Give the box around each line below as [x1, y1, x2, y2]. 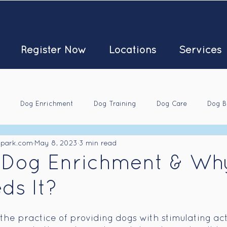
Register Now [20, 46, 86, 55]
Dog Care [157, 101, 187, 107]
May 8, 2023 [34, 140, 78, 147]
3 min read [79, 140, 117, 147]
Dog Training [94, 101, 136, 107]
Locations [108, 46, 156, 55]
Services [178, 46, 221, 55]
